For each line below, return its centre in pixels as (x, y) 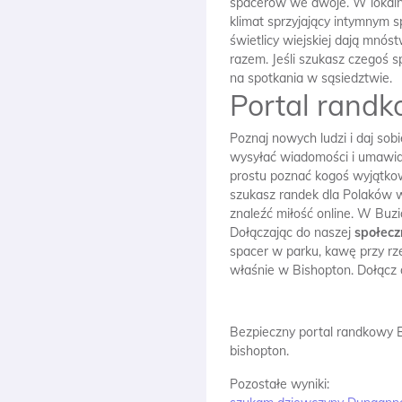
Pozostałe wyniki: (280, 384)
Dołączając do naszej (292, 232)
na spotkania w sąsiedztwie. (311, 78)
